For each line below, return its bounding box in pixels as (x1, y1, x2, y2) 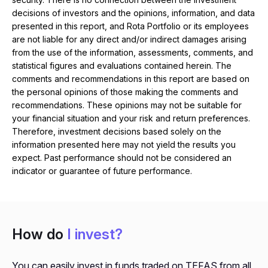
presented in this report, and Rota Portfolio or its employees (12, 21, 249, 32)
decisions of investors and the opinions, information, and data (12, 8, 255, 19)
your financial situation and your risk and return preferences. (12, 113, 250, 124)
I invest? (67, 226, 123, 243)
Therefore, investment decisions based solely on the (12, 126, 221, 137)
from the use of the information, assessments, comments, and (12, 47, 253, 58)
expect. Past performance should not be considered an (12, 153, 232, 163)
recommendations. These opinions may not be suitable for (12, 100, 242, 111)
